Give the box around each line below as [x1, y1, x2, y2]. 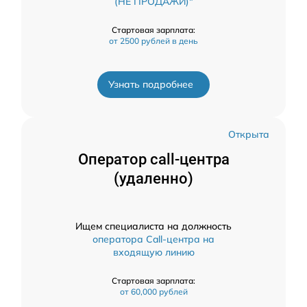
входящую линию [112, 246, 195, 259]
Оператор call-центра [77, 151, 230, 169]
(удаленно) [114, 170, 193, 188]
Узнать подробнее [108, 78, 193, 91]
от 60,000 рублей [119, 286, 188, 297]
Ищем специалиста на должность [75, 220, 232, 233]
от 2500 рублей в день [109, 36, 198, 47]
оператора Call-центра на [93, 233, 214, 246]
